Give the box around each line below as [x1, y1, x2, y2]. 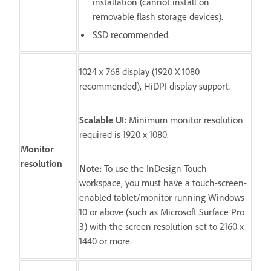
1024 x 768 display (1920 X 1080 [79, 65, 200, 77]
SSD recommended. [93, 28, 170, 41]
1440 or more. [79, 234, 132, 247]
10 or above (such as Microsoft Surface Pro [79, 205, 244, 218]
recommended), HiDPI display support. [79, 79, 231, 92]
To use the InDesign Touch [102, 162, 207, 174]
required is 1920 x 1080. [79, 128, 169, 140]
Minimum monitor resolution [126, 113, 243, 126]
